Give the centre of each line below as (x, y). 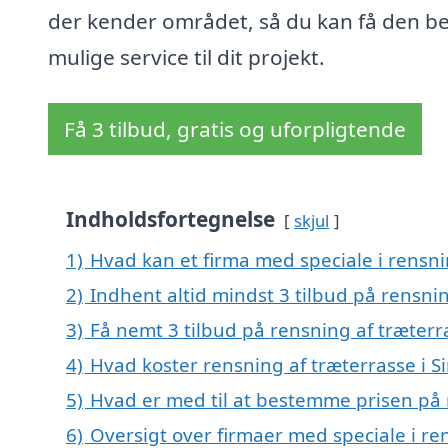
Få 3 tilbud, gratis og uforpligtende (235, 129)
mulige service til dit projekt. (186, 57)
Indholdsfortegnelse (170, 219)
